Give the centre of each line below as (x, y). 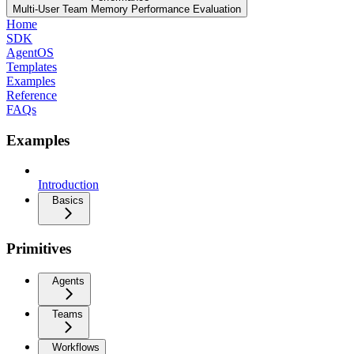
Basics (68, 201)
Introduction (68, 185)
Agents (68, 281)
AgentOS (30, 52)
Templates (32, 66)
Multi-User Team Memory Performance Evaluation (127, 9)
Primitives (39, 248)
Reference (32, 95)
